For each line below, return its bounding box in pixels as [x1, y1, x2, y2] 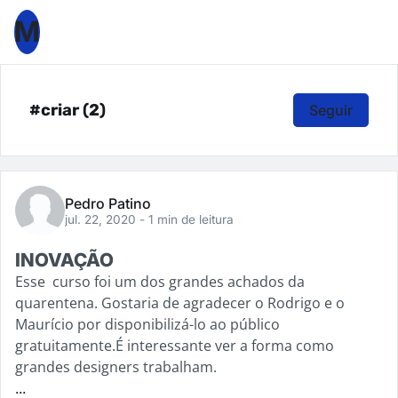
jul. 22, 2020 [65, 212, 139, 227]
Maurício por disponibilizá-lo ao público [15, 314, 280, 334]
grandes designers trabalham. [15, 357, 217, 377]
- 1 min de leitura [139, 212, 234, 227]
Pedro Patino [65, 195, 151, 212]
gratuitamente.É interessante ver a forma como [15, 336, 334, 355]
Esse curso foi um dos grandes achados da [15, 272, 305, 291]
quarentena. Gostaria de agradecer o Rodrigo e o [15, 293, 345, 313]
